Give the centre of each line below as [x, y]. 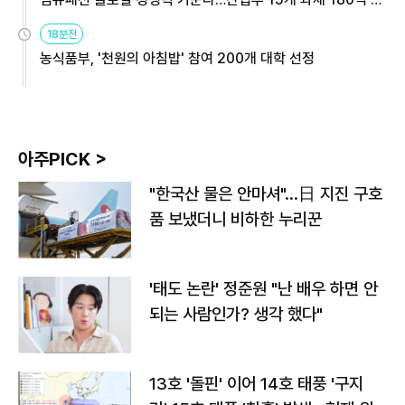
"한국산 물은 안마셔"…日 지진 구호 [266, 193]
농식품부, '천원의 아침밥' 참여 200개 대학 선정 [177, 58]
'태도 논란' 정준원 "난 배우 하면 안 [264, 288]
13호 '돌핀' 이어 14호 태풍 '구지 [256, 383]
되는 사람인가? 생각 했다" [236, 314]
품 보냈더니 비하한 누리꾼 [235, 219]
